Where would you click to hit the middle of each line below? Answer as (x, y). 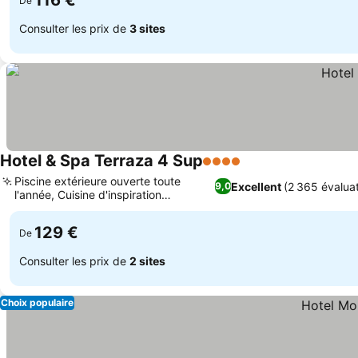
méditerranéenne (59, 208)
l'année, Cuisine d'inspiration (88, 195)
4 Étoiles (229, 169)
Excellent (257, 186)
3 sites (147, 28)
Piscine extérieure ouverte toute (97, 181)
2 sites (147, 261)
